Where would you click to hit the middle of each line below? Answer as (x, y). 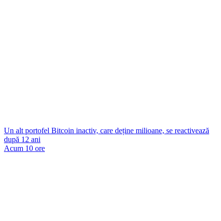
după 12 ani (22, 139)
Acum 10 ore (24, 148)
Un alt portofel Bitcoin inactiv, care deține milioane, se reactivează (107, 130)
